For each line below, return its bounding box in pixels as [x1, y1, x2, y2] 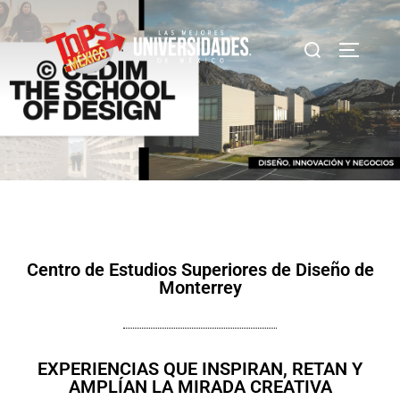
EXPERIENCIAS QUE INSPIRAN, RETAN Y [37, 357, 362, 379]
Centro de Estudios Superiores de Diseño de [26, 258, 374, 280]
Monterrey [158, 276, 242, 298]
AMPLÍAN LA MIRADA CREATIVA [68, 375, 332, 397]
